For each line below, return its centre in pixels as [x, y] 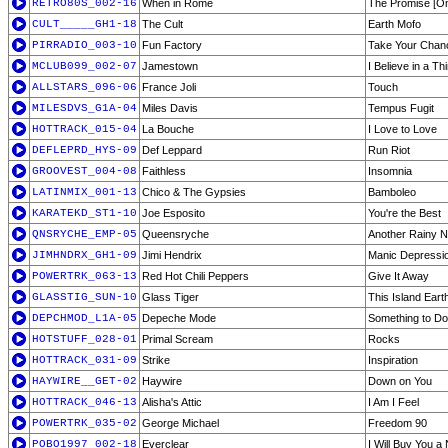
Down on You [400, 381]
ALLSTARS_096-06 [84, 87]
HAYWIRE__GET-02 [84, 381]
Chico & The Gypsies [194, 192]
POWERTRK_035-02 [84, 423]
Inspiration [393, 360]
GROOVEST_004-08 [84, 171]
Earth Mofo [394, 24]
